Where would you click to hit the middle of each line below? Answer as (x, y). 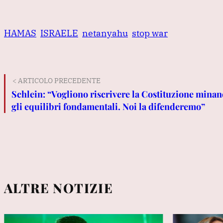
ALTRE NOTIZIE (59, 188)
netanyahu (105, 33)
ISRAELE (59, 33)
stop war (150, 33)
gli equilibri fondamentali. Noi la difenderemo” (108, 106)
